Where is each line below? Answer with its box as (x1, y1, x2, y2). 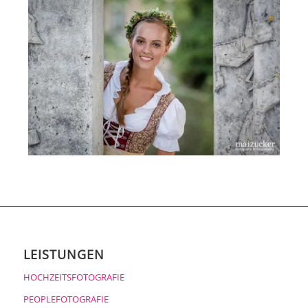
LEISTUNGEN (23, 245, 104, 263)
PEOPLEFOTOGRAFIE (23, 292, 109, 305)
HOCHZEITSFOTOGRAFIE (23, 270, 124, 283)
